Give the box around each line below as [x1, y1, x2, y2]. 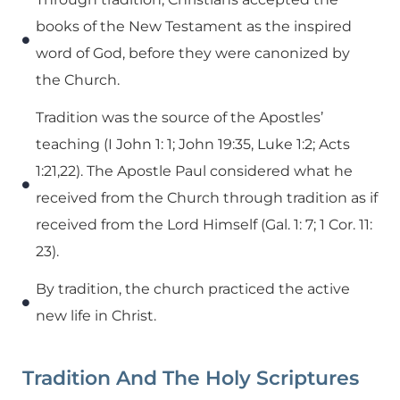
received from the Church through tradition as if [36, 188, 378, 206]
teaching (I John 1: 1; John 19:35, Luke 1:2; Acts [36, 135, 350, 153]
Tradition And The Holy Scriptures [22, 365, 359, 390]
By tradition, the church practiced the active [36, 279, 350, 297]
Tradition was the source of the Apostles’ [36, 108, 323, 126]
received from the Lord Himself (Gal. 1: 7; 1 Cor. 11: [36, 215, 372, 233]
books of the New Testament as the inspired [36, 17, 352, 35]
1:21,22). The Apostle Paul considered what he [36, 162, 353, 179]
